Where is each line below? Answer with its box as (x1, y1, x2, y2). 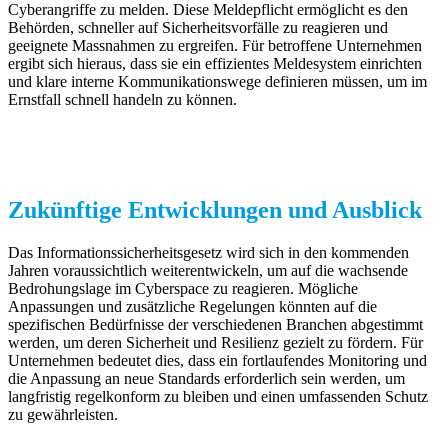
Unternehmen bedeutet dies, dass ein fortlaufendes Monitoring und (8, 351, 427, 369)
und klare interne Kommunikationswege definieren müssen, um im (8, 72, 427, 90)
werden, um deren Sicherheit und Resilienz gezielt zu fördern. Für (8, 333, 423, 351)
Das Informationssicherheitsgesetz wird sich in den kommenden (8, 243, 409, 261)
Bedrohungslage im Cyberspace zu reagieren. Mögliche (8, 279, 358, 297)
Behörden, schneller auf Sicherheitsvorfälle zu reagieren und (8, 18, 388, 36)
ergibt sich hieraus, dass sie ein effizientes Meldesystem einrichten (8, 54, 422, 72)
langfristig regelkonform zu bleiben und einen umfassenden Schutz (8, 387, 428, 405)
